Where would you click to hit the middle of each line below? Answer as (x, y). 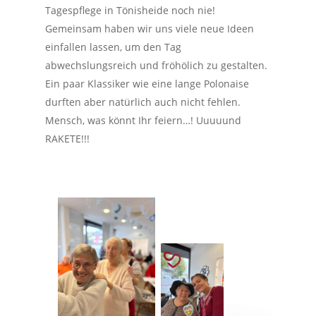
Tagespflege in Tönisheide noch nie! (130, 10)
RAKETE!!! (68, 139)
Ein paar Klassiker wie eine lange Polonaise (147, 84)
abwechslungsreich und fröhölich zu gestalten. (157, 65)
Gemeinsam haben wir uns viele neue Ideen (150, 29)
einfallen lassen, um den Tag (114, 47)
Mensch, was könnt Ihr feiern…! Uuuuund (144, 120)
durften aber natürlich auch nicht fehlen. (143, 102)
